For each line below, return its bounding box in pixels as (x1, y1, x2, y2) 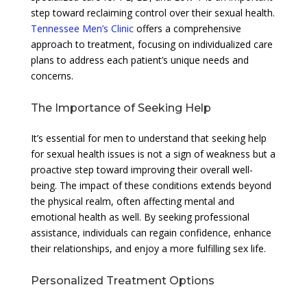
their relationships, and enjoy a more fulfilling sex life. (30, 241, 266, 255)
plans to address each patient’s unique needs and (30, 53, 249, 66)
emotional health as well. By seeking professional (30, 210, 249, 223)
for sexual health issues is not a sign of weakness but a (30, 147, 275, 160)
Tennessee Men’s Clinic (30, 21, 134, 35)
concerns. (30, 69, 73, 82)
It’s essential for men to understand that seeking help (30, 131, 267, 145)
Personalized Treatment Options (30, 273, 214, 287)
